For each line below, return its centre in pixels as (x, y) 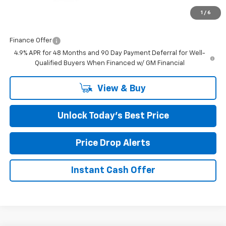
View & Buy (121, 89)
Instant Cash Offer (113, 170)
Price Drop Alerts (113, 143)
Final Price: (28, 19)
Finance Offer (31, 40)
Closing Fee (27, 5)
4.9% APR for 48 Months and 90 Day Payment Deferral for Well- (109, 53)
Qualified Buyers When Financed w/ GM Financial (109, 63)
